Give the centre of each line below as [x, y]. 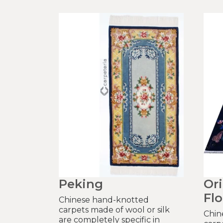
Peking [81, 184]
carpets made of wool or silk [114, 210]
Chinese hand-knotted [104, 200]
